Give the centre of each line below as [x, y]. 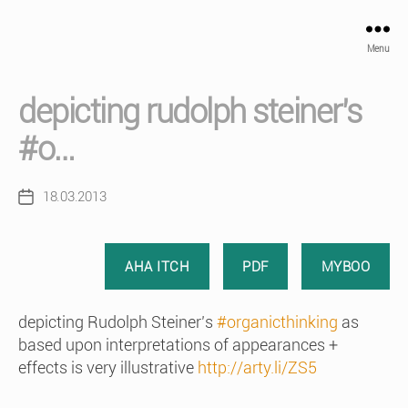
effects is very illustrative [108, 367]
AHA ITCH [158, 266]
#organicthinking [277, 321]
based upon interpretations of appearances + [178, 344]
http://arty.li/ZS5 [257, 367]
